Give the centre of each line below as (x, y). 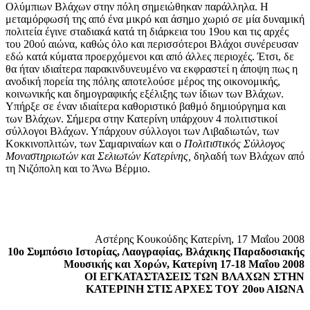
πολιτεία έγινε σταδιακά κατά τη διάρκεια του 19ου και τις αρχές (147, 32)
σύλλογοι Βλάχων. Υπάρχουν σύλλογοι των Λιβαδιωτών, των (142, 131)
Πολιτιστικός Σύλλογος (235, 144)
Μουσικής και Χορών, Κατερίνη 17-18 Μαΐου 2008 (184, 264)
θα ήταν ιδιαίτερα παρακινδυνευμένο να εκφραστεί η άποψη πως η (152, 69)
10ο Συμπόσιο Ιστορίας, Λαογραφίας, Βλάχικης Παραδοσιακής (156, 252)
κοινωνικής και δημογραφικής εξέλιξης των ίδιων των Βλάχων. (145, 94)
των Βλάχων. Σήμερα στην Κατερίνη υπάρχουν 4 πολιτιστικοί (142, 119)
